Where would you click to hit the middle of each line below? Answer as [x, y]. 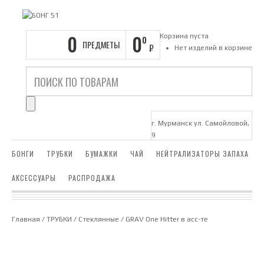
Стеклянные [99, 220]
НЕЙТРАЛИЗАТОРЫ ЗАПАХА [202, 154]
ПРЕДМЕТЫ [101, 45]
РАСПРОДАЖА [92, 178]
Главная [26, 220]
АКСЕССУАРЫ [34, 178]
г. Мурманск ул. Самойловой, [200, 123]
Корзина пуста [184, 36]
